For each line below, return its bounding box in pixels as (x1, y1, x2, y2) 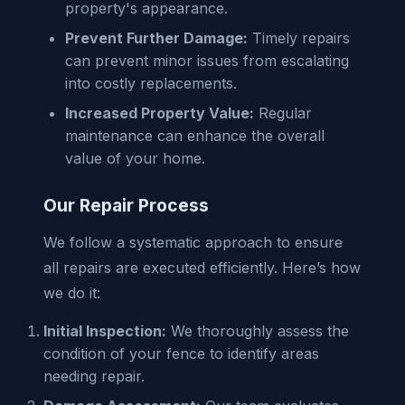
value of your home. (65, 148, 205, 167)
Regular (254, 103, 312, 122)
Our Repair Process (43, 193, 209, 216)
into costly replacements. (65, 73, 237, 92)
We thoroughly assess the (166, 321, 349, 340)
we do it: (43, 283, 100, 302)
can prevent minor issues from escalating (65, 51, 349, 70)
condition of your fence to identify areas (43, 344, 319, 363)
